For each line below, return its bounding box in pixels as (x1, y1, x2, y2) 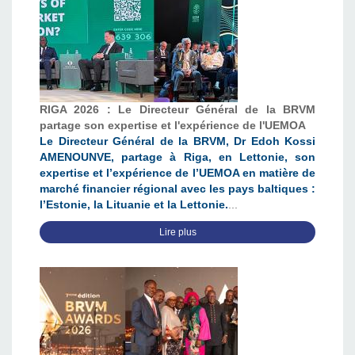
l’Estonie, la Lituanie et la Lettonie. (40, 199, 228, 212)
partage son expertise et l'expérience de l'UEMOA (40, 120, 306, 132)
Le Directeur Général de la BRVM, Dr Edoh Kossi (40, 136, 315, 148)
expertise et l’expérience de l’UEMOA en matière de (40, 167, 315, 180)
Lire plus (158, 227, 197, 239)
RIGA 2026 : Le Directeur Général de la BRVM (40, 104, 315, 116)
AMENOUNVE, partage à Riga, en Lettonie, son (40, 151, 315, 164)
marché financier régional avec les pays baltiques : (40, 183, 315, 196)
